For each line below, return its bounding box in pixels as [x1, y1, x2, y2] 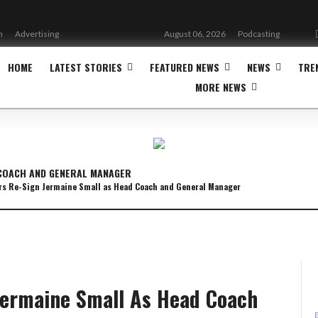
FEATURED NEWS [150, 60, 219, 75]
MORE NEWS [195, 79, 246, 94]
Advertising [15, 28, 59, 39]
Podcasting [238, 28, 280, 39]
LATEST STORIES [50, 60, 122, 75]
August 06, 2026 [164, 28, 226, 39]
